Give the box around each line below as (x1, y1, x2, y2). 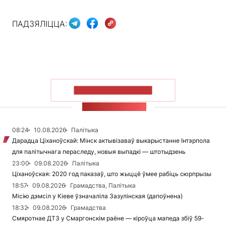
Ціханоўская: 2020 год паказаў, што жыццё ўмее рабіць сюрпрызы (12, 170, 211, 178)
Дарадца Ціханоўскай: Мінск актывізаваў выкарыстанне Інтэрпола (12, 137, 210, 145)
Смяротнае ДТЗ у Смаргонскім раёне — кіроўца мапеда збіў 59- (12, 214, 204, 222)
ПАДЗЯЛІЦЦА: (12, 18, 67, 29)
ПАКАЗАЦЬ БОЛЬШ (74, 86, 152, 95)
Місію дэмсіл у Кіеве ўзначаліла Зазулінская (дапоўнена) (12, 192, 183, 200)
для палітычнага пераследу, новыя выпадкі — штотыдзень (12, 148, 186, 156)
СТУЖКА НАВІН (82, 102, 146, 111)
